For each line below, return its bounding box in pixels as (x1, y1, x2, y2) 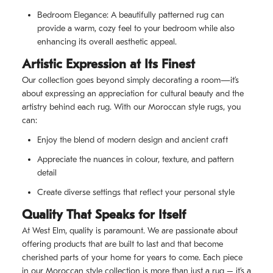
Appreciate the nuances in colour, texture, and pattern (37, 154, 234, 165)
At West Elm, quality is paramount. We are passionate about (22, 225, 238, 236)
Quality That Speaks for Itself (22, 207, 186, 222)
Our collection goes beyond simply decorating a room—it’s (22, 75, 239, 86)
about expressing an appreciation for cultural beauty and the (22, 88, 244, 99)
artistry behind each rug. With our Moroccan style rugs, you (22, 102, 241, 113)
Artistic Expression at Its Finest (22, 57, 195, 72)
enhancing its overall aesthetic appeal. (37, 37, 177, 48)
